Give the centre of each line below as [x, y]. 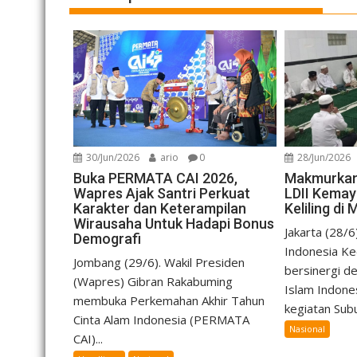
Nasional [308, 328]
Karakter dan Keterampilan [160, 208]
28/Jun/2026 [323, 157]
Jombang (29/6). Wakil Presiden [159, 262]
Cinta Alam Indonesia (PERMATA [161, 319]
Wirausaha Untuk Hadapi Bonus [174, 223]
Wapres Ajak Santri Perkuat [162, 193]
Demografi [107, 238]
